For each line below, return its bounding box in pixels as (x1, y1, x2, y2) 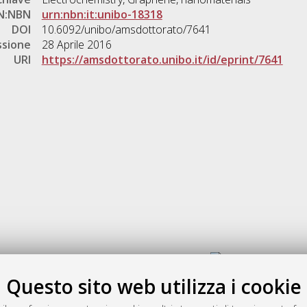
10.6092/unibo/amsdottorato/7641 (41, 22, 211, 38)
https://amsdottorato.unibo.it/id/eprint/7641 (41, 52, 283, 68)
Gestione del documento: (83, 254, 208, 269)
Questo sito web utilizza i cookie (5, 273, 302, 299)
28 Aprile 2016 (41, 37, 112, 53)
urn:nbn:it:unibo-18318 (41, 7, 162, 23)
